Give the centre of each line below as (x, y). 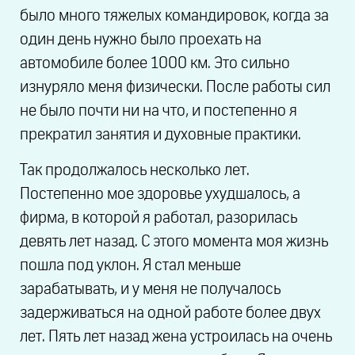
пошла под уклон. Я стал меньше (130, 265)
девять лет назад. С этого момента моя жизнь (174, 241)
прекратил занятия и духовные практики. (160, 135)
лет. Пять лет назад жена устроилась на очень (176, 336)
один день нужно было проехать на (141, 40)
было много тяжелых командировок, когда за (174, 16)
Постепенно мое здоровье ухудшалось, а (160, 194)
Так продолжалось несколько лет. (135, 170)
